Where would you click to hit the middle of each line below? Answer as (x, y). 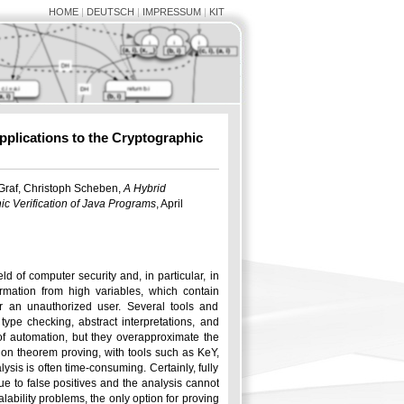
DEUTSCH (110, 12)
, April (169, 204)
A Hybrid (144, 188)
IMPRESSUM (171, 12)
